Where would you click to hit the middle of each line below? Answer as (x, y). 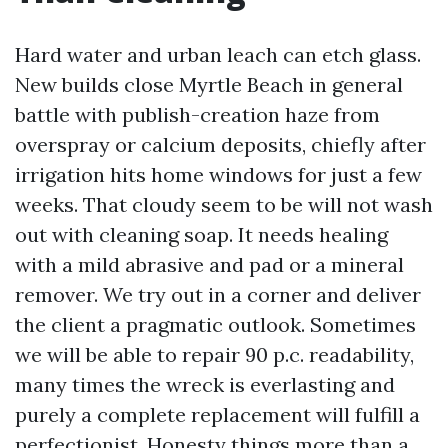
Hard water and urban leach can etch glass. (218, 54)
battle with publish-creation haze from (197, 114)
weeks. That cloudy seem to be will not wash (224, 204)
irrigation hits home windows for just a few (218, 174)
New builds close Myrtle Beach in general (209, 84)
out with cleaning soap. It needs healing (201, 234)
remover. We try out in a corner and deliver (218, 294)
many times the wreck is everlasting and (205, 384)
